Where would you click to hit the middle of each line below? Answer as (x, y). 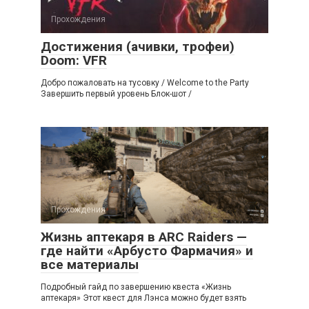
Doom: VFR (74, 60)
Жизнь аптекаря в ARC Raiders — (144, 237)
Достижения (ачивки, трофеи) (138, 47)
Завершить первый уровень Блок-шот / (116, 94)
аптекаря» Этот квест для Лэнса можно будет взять (143, 298)
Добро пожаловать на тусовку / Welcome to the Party (145, 83)
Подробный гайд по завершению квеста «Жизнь (136, 287)
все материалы (90, 265)
